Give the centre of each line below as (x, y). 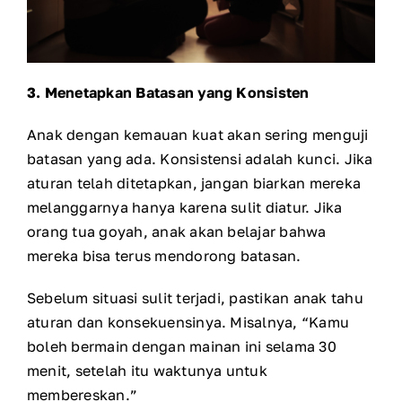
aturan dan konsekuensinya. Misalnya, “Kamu (188, 322)
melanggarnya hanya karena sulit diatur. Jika (185, 207)
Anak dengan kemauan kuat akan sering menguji (198, 134)
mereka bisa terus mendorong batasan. (164, 255)
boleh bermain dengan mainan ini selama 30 (182, 346)
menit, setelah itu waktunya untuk (147, 370)
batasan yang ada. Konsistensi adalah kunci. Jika (200, 158)
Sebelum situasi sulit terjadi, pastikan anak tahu (195, 297)
